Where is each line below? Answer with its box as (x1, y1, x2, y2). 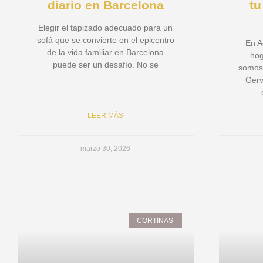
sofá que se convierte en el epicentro (36, 35, 174, 45)
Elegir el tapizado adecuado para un (38, 23, 173, 33)
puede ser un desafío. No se (52, 60, 159, 70)
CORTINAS (137, 216, 174, 225)
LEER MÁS (87, 112, 124, 120)
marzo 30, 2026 (80, 144, 131, 153)
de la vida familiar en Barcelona (47, 48, 164, 58)
